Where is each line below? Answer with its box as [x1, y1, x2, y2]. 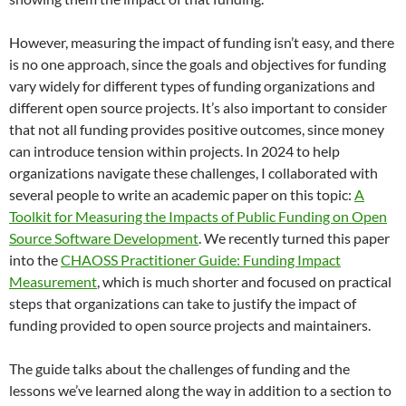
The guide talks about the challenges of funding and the [9, 359, 350, 377]
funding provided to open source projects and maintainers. [9, 315, 373, 333]
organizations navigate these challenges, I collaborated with [9, 163, 378, 181]
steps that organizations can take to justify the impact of [9, 294, 356, 312]
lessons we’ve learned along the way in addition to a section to [9, 381, 391, 399]
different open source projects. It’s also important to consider [9, 98, 387, 116]
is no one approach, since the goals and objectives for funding [9, 54, 386, 72]
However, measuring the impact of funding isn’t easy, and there [9, 33, 394, 51]
